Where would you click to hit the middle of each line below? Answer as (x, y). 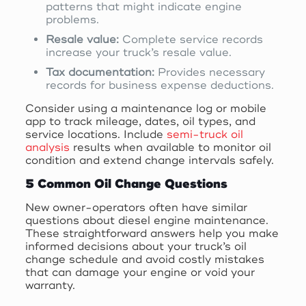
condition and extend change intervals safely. (149, 160)
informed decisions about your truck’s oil (136, 246)
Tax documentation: (100, 72)
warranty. (50, 285)
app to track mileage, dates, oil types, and (140, 121)
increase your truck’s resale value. (138, 52)
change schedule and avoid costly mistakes (144, 259)
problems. (72, 19)
